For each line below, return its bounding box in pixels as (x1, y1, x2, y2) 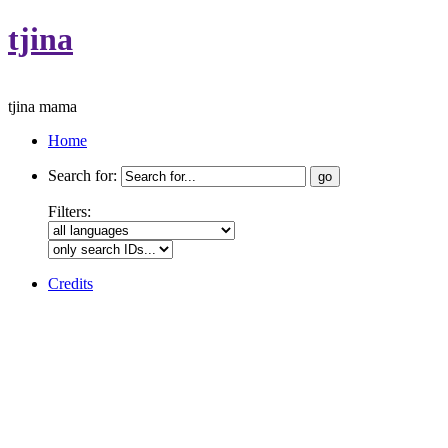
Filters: (48, 202, 91, 220)
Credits (48, 274, 93, 292)
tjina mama (8, 97, 77, 115)
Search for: (48, 166, 117, 184)
